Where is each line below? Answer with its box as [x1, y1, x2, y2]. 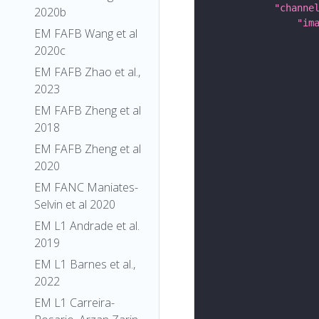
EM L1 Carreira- [34, 295, 115, 310]
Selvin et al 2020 [34, 197, 115, 212]
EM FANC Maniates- [34, 179, 138, 195]
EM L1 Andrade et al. [34, 218, 140, 234]
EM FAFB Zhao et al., [34, 64, 140, 80]
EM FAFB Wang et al [34, 26, 137, 41]
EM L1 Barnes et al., [34, 256, 135, 272]
